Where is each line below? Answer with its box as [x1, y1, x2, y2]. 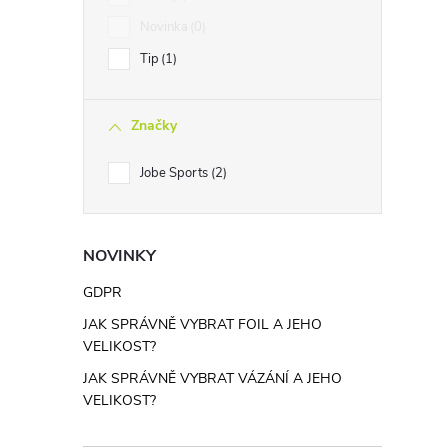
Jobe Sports [140, 164, 211, 182]
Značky [131, 116, 177, 135]
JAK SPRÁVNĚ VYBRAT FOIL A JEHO [83, 315, 322, 334]
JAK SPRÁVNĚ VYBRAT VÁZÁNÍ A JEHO [83, 369, 342, 388]
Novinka [140, 18, 188, 36]
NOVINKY [83, 245, 156, 267]
